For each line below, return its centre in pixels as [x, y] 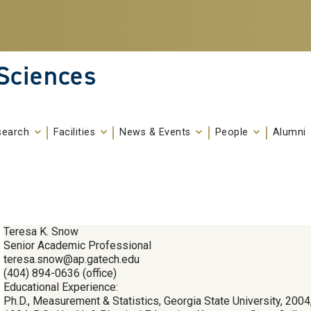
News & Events [157, 133]
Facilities [76, 133]
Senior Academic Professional [77, 245]
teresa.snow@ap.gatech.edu [72, 259]
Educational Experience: [61, 287]
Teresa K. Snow [41, 231]
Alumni [291, 133]
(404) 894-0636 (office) [60, 273]
